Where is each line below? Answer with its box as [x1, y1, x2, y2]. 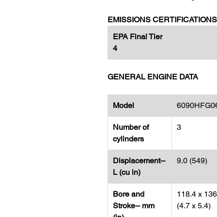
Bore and [113, 189, 144, 199]
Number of [113, 123, 149, 132]
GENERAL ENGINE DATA [108, 72, 198, 81]
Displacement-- [113, 156, 165, 165]
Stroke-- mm [113, 201, 155, 210]
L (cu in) [113, 168, 140, 177]
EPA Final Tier [113, 32, 162, 41]
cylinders [113, 134, 144, 143]
